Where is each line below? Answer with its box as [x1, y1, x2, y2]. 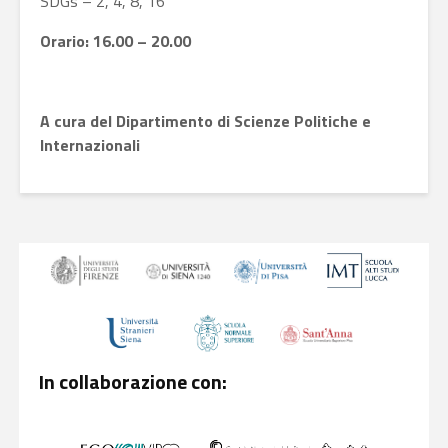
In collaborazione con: [39, 366, 227, 398]
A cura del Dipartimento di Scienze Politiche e [40, 109, 371, 133]
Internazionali [40, 133, 140, 157]
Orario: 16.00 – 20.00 [40, 29, 191, 53]
